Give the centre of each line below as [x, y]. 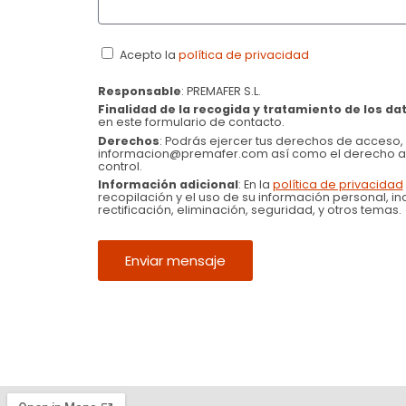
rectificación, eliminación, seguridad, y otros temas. [249, 210]
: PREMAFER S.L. [221, 92]
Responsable [139, 92]
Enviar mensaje [175, 261]
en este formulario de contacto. [191, 122]
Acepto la [149, 55]
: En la [255, 184]
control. [120, 166]
